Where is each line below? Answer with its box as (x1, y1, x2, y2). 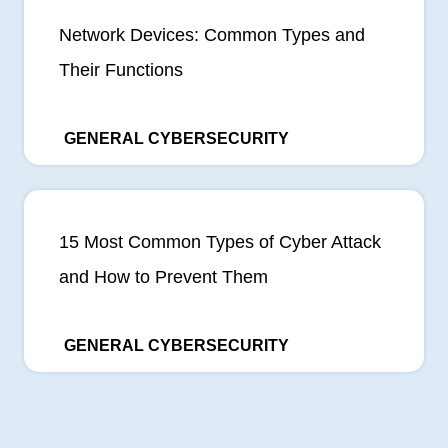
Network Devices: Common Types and (59, 25, 365, 45)
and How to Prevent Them (59, 267, 268, 287)
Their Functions (59, 60, 183, 80)
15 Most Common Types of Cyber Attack (59, 232, 381, 252)
